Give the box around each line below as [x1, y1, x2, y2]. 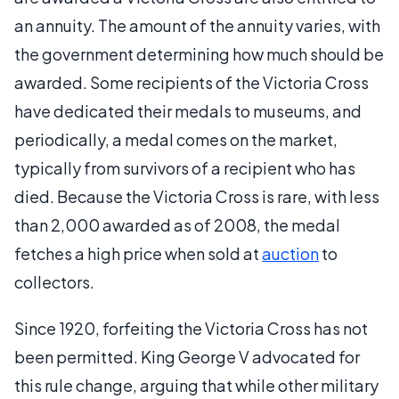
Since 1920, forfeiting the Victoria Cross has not [14, 318, 368, 338]
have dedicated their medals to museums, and [14, 101, 362, 121]
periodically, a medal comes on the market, [14, 129, 338, 150]
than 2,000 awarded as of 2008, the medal [14, 215, 340, 235]
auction [262, 243, 319, 264]
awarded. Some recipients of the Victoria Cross [14, 72, 369, 93]
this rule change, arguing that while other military [14, 375, 379, 395]
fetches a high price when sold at [14, 243, 262, 264]
